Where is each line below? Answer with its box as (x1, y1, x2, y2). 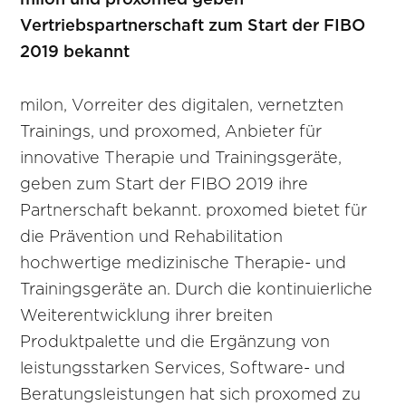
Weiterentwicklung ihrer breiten (20, 307, 274, 324)
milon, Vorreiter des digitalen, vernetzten (20, 97, 344, 114)
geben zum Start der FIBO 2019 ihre (20, 176, 309, 193)
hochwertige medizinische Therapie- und (20, 255, 347, 272)
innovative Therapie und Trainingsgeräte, (20, 150, 343, 167)
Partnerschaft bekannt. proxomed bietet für (20, 202, 368, 219)
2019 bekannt (20, 44, 130, 61)
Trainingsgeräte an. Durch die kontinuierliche (20, 281, 373, 298)
